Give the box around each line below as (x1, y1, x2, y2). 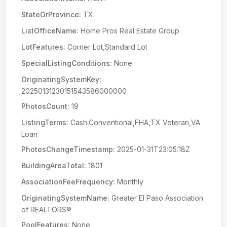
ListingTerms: (21, 118, 68, 127)
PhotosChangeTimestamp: (21, 145, 115, 154)
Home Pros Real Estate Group (79, 26, 179, 35)
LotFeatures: (21, 43, 65, 51)
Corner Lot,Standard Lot (65, 43, 147, 51)
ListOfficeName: (21, 26, 79, 35)
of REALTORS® (21, 205, 71, 214)
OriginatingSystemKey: (21, 75, 101, 84)
